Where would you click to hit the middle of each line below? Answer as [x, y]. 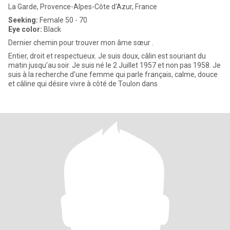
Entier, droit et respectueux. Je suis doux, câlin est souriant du [107, 56]
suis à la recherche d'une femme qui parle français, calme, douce [113, 74]
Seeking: [23, 20]
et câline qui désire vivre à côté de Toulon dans [83, 84]
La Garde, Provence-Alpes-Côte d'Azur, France [83, 7]
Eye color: [25, 29]
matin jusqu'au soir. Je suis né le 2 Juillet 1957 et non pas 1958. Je [114, 65]
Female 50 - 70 [63, 20]
